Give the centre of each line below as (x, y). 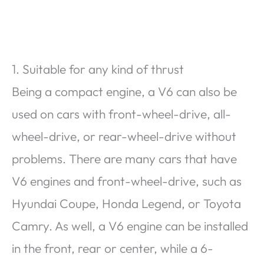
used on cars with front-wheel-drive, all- (121, 113)
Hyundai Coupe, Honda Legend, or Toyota (126, 203)
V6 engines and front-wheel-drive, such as (127, 181)
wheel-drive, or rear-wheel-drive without (124, 136)
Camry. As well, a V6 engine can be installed (130, 225)
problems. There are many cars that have (124, 158)
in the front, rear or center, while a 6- (113, 248)
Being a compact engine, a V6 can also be (124, 91)
